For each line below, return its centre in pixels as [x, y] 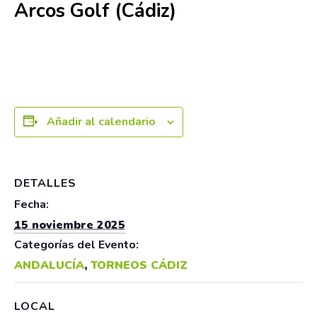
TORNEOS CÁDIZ [139, 265]
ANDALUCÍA [49, 265]
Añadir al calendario [101, 121]
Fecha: [31, 204]
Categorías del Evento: [76, 244]
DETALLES [45, 183]
